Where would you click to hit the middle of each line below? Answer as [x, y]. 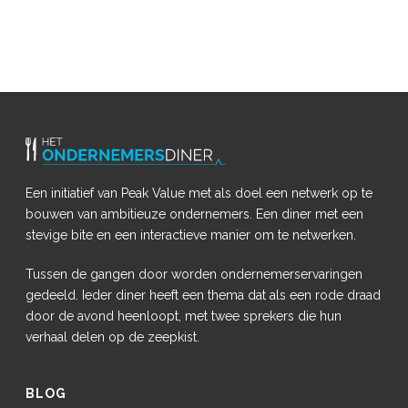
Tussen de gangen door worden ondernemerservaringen [194, 274]
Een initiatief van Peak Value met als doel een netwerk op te [199, 193]
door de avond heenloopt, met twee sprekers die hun [184, 316]
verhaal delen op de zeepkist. [113, 337]
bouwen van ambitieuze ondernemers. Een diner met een [195, 214]
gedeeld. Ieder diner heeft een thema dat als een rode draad [204, 295]
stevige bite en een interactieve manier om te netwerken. [191, 235]
